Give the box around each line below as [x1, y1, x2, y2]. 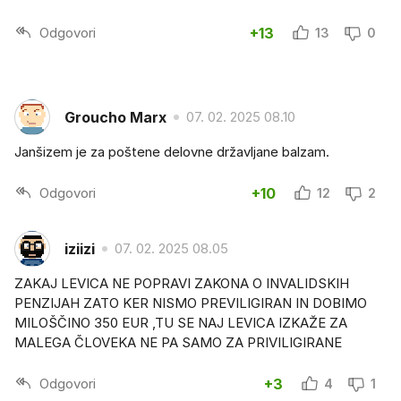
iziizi [64, 239, 95, 258]
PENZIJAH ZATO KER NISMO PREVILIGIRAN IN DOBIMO [14, 294, 367, 312]
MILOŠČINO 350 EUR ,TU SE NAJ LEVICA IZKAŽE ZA [14, 314, 347, 332]
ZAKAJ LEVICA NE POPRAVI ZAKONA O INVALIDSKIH [14, 275, 349, 293]
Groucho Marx [64, 107, 166, 126]
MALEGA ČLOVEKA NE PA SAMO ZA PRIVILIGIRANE [14, 334, 342, 352]
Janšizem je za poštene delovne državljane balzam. [14, 143, 329, 161]
